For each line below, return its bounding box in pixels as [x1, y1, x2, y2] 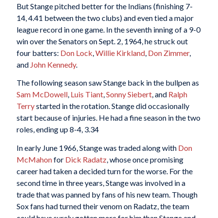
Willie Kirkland [95, 48, 145, 57]
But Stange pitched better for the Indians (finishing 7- [16, 1, 193, 11]
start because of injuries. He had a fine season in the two [16, 113, 200, 123]
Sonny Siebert [106, 90, 152, 99]
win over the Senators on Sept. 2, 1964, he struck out [16, 36, 188, 46]
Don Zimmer [147, 48, 189, 57]
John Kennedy [30, 59, 76, 69]
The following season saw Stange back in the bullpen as [16, 78, 199, 88]
